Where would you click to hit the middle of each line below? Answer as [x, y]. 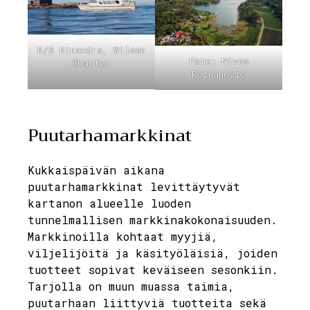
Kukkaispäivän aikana [96, 170]
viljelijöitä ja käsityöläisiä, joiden [153, 253]
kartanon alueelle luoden [109, 203]
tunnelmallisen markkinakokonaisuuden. [153, 219]
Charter [91, 63]
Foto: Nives [219, 61]
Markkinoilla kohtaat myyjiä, [123, 236]
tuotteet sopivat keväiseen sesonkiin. [153, 269]
